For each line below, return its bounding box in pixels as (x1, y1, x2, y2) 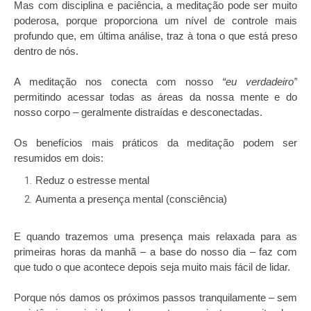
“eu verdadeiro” (222, 76, 297, 87)
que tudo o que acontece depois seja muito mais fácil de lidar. (14, 261, 290, 273)
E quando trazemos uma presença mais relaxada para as (14, 230, 297, 242)
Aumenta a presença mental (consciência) (35, 193, 227, 205)
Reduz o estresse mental (35, 174, 149, 186)
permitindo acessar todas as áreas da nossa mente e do (14, 91, 297, 103)
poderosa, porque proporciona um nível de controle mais (14, 15, 297, 26)
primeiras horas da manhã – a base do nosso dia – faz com (14, 246, 297, 258)
